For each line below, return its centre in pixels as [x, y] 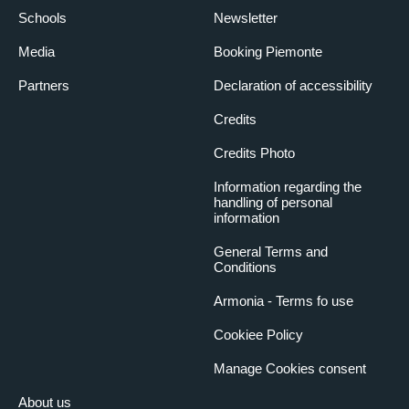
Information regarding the [288, 187]
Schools [42, 18]
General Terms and [271, 252]
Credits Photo [254, 153]
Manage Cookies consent [290, 369]
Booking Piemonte [268, 52]
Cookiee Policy [258, 335]
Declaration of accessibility [293, 86]
